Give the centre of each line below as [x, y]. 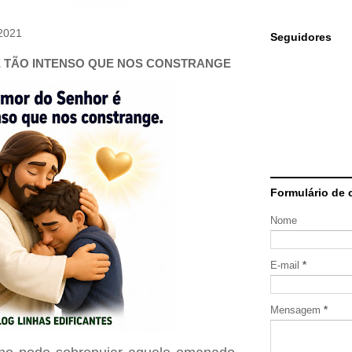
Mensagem [297, 310]
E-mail [286, 265]
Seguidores [301, 37]
